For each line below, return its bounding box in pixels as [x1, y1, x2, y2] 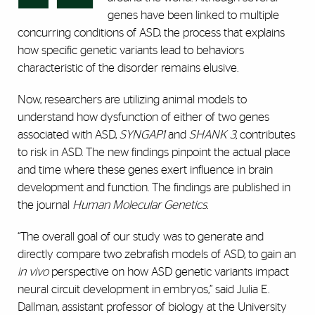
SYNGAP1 [120, 129, 165, 141]
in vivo [18, 266, 49, 278]
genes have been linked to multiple [108, 9, 279, 22]
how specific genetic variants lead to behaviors [18, 44, 244, 57]
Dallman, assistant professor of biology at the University [18, 301, 287, 314]
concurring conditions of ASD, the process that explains [18, 27, 285, 39]
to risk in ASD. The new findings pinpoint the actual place [18, 146, 290, 159]
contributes [237, 129, 295, 141]
